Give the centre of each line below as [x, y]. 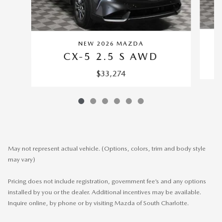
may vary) [22, 159]
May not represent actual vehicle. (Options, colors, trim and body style [107, 148]
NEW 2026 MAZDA [111, 43]
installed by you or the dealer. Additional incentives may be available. [105, 192]
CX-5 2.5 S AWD [111, 56]
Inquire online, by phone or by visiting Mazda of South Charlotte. [98, 203]
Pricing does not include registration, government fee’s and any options [107, 181]
